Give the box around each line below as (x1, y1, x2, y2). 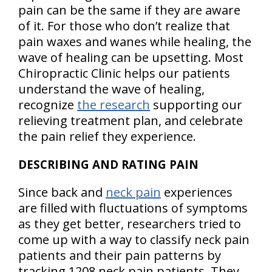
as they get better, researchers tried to (18, 216, 241, 232)
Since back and (18, 184, 106, 200)
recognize (18, 97, 77, 113)
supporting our (150, 97, 242, 113)
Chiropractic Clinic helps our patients (18, 65, 230, 81)
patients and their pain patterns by (18, 247, 221, 263)
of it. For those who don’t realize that (18, 18, 230, 34)
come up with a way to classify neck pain (18, 231, 250, 248)
